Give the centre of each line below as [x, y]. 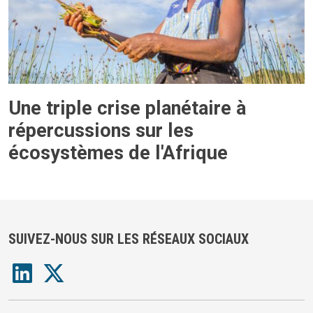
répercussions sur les [101, 130]
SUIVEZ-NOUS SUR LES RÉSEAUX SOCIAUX [129, 239]
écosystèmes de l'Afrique [118, 153]
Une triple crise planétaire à [127, 108]
